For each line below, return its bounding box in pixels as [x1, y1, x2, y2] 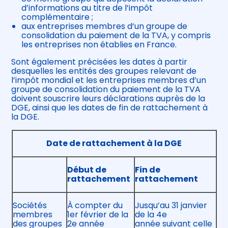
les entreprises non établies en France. [21, 39, 177, 51]
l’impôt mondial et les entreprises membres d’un [11, 74, 207, 87]
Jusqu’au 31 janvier [134, 199, 207, 212]
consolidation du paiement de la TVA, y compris [21, 30, 211, 42]
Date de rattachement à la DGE [46, 137, 182, 150]
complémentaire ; [21, 11, 94, 23]
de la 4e [134, 209, 167, 221]
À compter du [67, 199, 123, 212]
